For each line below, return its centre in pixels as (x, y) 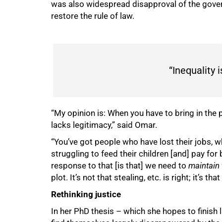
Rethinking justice (86, 194)
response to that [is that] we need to (120, 166)
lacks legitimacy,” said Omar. (104, 125)
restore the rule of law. (93, 16)
